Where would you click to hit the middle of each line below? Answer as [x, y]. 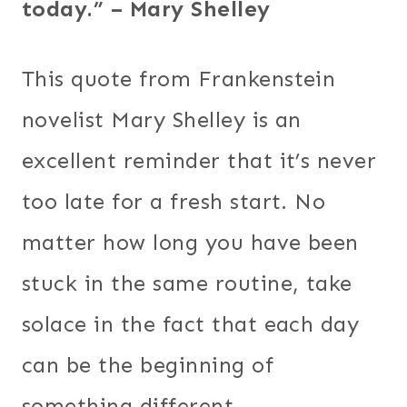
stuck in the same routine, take [187, 283]
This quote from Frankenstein [179, 78]
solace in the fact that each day [191, 323]
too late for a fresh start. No [174, 201]
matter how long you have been [190, 242]
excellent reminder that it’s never [199, 160]
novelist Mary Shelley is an [162, 119]
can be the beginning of [148, 364]
